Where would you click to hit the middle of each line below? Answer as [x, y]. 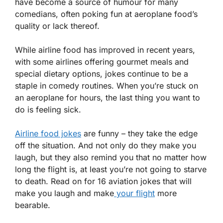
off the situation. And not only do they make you [106, 145]
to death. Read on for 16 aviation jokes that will [103, 181]
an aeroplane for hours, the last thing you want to [108, 98]
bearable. [33, 205]
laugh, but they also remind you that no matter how [111, 157]
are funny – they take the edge [139, 133]
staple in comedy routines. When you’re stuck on [107, 86]
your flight [134, 193]
